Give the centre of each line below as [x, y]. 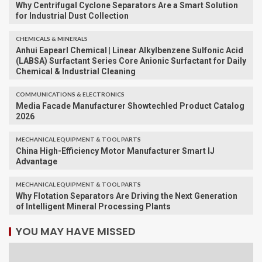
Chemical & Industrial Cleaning [76, 71]
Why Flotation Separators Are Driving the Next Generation [127, 196]
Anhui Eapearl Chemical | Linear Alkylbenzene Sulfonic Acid [130, 50]
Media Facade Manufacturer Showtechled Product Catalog [130, 106]
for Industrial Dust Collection [72, 15]
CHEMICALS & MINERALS [52, 38]
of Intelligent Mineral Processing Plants [93, 206]
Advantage [37, 161]
